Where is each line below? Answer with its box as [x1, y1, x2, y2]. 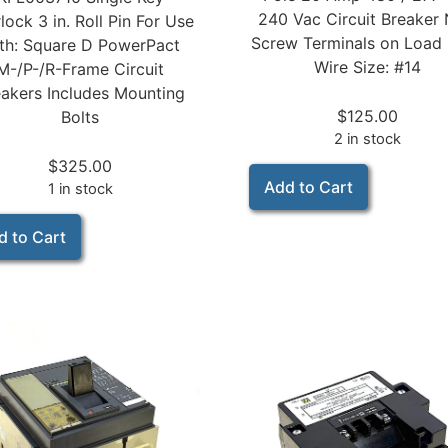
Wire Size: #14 [314, 56, 422, 77]
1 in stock [47, 179, 113, 198]
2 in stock [334, 129, 402, 148]
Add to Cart [264, 177, 353, 198]
